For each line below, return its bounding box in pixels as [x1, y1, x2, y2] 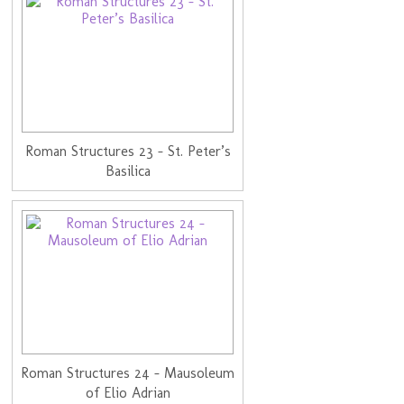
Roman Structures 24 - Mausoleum [21, 363, 235, 381]
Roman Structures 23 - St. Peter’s [24, 142, 231, 160]
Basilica [105, 161, 151, 179]
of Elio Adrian [85, 383, 170, 401]
